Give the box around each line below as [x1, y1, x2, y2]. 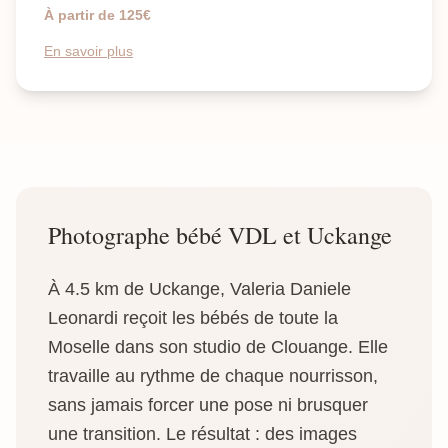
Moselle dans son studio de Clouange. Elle [48, 337, 388, 357]
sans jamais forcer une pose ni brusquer [48, 395, 368, 415]
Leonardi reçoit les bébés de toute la [48, 308, 338, 328]
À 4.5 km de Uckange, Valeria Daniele [48, 279, 351, 299]
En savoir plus [44, 43, 133, 59]
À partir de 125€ [44, 7, 151, 23]
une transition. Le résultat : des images [48, 424, 357, 444]
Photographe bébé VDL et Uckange [48, 219, 392, 251]
